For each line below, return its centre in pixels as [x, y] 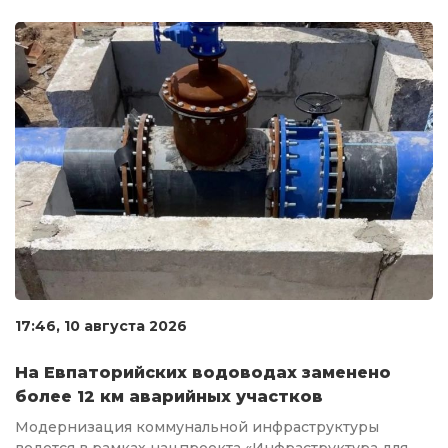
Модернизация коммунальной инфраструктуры [197, 427]
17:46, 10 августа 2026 [101, 326]
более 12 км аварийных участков [169, 397]
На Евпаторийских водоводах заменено [203, 373]
